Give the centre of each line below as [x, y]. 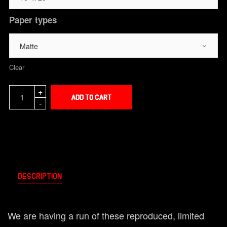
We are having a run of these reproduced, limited [106, 216]
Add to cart [91, 98]
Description [40, 177]
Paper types [33, 20]
